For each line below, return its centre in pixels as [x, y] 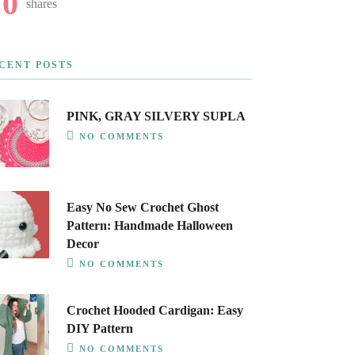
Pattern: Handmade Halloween [149, 225]
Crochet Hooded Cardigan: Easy [155, 310]
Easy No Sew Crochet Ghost [142, 207]
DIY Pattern [99, 328]
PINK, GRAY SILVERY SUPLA [156, 116]
